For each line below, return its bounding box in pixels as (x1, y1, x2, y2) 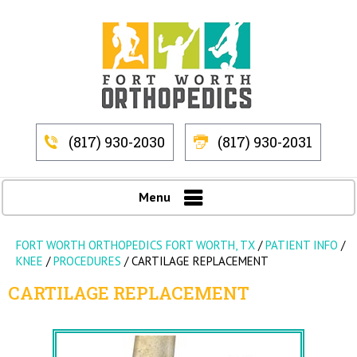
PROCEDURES (50, 253, 124, 269)
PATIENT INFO (265, 237, 341, 253)
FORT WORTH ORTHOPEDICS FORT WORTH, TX (16, 237, 255, 253)
